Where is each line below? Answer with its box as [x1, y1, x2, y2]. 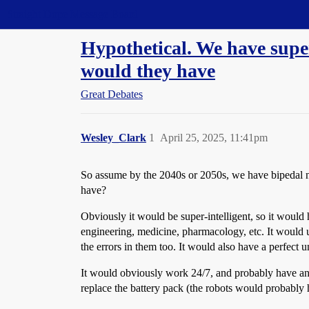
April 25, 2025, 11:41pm [160, 132, 268, 143]
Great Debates [81, 88, 143, 100]
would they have [81, 60, 215, 81]
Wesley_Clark [81, 132, 146, 143]
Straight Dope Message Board [7, 8, 138, 20]
